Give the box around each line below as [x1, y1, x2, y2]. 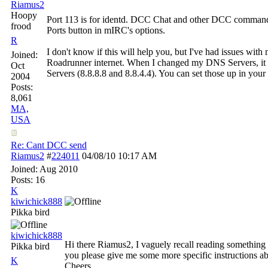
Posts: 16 [11, 175, 45, 185]
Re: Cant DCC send [11, 140, 87, 150]
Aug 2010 [39, 164, 78, 174]
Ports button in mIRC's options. [47, 25, 165, 35]
